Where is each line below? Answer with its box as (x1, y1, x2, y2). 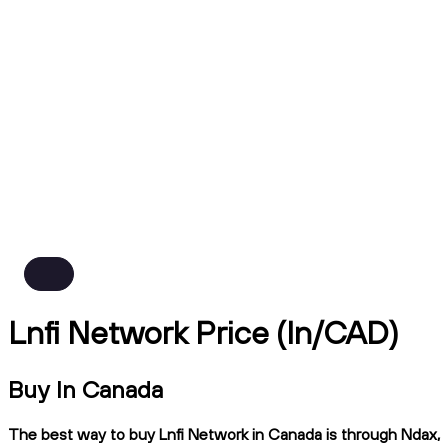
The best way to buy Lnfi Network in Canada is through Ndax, (8, 423, 440, 444)
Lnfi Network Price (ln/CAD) (8, 312, 399, 353)
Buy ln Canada (8, 373, 163, 404)
